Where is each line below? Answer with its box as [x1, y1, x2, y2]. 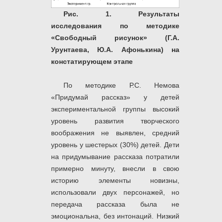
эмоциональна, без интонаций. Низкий [51, 212, 179, 220]
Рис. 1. [63, 9, 138, 18]
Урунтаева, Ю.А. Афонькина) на [51, 45, 179, 54]
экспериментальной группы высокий [51, 105, 179, 113]
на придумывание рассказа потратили [51, 152, 179, 161]
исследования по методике [51, 21, 179, 30]
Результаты [138, 9, 179, 18]
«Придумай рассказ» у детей [51, 93, 179, 101]
